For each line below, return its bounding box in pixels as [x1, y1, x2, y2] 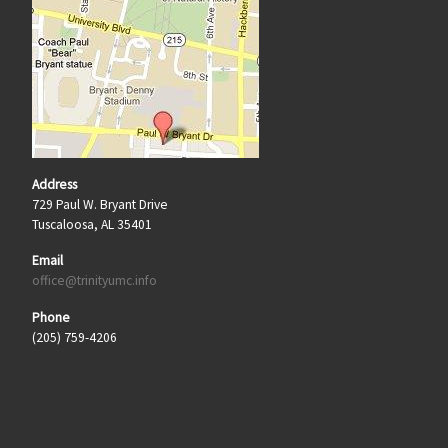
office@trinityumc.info [31, 272, 157, 290]
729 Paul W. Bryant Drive [31, 195, 168, 213]
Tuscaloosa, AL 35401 [31, 215, 152, 233]
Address [31, 175, 77, 193]
